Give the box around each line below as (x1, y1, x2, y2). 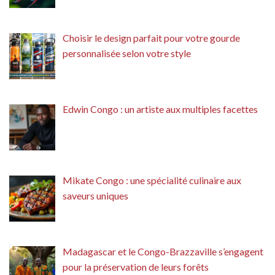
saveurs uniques (63, 189, 128, 201)
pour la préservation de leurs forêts (63, 260, 209, 273)
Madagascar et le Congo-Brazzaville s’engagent (63, 245, 263, 257)
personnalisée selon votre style (63, 47, 191, 60)
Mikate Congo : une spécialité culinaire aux (63, 174, 241, 186)
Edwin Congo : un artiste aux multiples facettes (63, 103, 258, 115)
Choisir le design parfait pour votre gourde (63, 32, 240, 44)
